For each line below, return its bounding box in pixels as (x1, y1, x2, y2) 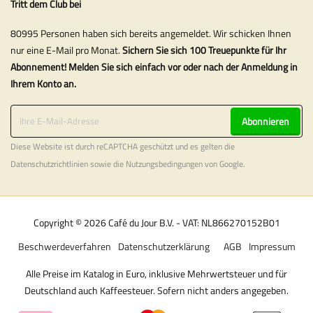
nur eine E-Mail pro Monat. (10, 43, 122, 58)
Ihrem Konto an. (10, 76, 76, 92)
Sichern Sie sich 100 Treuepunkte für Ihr (122, 43, 286, 58)
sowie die (88, 158, 126, 171)
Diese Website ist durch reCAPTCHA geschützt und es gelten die (10, 140, 235, 154)
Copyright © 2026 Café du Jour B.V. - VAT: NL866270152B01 (33, 215, 280, 231)
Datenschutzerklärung (117, 239, 210, 254)
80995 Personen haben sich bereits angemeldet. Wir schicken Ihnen (10, 26, 291, 41)
